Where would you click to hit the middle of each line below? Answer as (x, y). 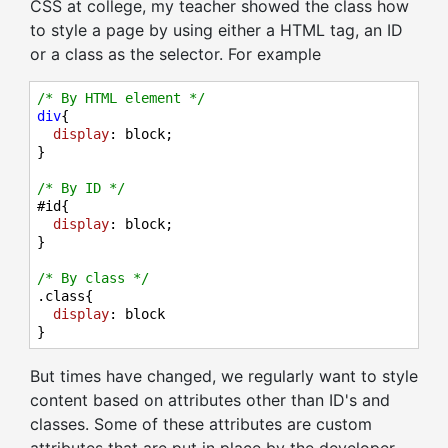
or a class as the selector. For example (175, 54)
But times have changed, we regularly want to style (224, 376)
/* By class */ (93, 278)
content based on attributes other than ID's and (210, 400)
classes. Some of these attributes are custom (201, 424)
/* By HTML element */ (121, 98)
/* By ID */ (81, 188)
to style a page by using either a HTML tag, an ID (216, 30)
